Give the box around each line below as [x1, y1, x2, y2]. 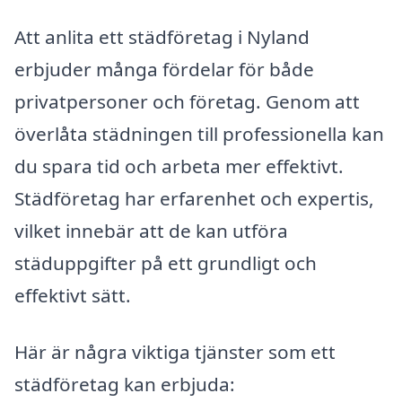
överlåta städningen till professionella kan [14, 120, 384, 146]
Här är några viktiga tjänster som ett [14, 339, 336, 365]
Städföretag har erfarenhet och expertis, [14, 185, 374, 211]
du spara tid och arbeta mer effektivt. [14, 153, 344, 179]
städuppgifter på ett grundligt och [14, 249, 317, 275]
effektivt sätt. [14, 282, 131, 308]
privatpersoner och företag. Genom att [14, 88, 360, 114]
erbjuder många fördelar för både [14, 56, 314, 82]
